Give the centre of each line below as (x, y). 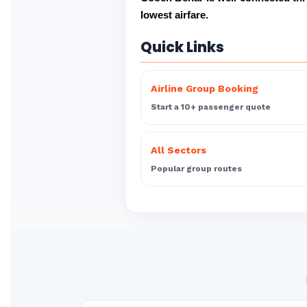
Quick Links (182, 47)
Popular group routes (196, 169)
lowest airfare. (174, 15)
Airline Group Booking (205, 88)
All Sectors (179, 150)
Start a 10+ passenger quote (211, 107)
